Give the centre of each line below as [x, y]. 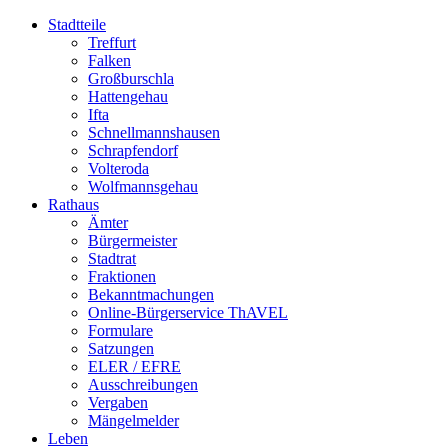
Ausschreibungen [143, 384]
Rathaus [73, 204]
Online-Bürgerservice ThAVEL [188, 312]
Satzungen [121, 348]
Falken [109, 60]
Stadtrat [112, 258]
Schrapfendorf [133, 150]
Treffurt [112, 42]
